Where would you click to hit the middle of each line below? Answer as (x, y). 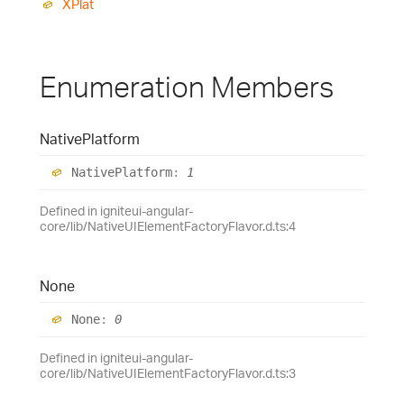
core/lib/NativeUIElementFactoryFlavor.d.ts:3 (168, 372)
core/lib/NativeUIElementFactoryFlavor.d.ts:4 (168, 225)
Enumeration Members (187, 86)
